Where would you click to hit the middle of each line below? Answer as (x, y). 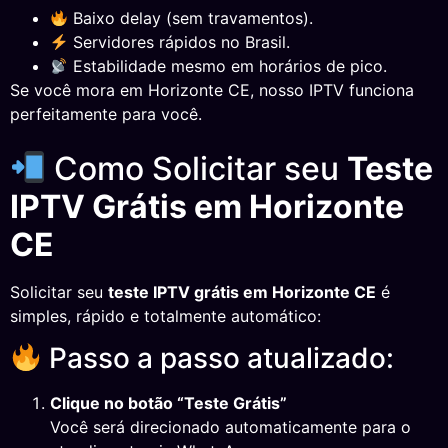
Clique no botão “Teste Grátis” (168, 403)
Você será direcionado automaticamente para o (230, 427)
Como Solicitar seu (197, 168)
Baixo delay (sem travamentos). (191, 18)
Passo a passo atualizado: (217, 358)
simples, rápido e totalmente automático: (165, 315)
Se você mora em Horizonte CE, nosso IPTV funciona (212, 90)
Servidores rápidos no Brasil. (179, 42)
